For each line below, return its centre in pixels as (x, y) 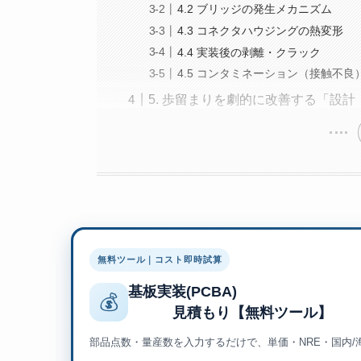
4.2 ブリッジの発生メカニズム (255, 9)
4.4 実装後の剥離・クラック (249, 52)
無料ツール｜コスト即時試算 (160, 259)
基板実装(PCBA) (183, 291)
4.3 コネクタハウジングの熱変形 (261, 30)
